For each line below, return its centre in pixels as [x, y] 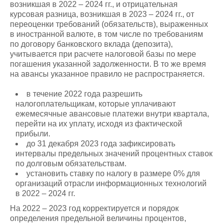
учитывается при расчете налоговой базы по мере [103, 54]
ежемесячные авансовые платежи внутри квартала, [112, 114]
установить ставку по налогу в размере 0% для [113, 173]
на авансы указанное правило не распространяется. [107, 74]
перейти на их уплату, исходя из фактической [99, 124]
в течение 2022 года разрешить [85, 94]
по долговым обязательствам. [71, 164]
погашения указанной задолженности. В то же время [108, 64]
